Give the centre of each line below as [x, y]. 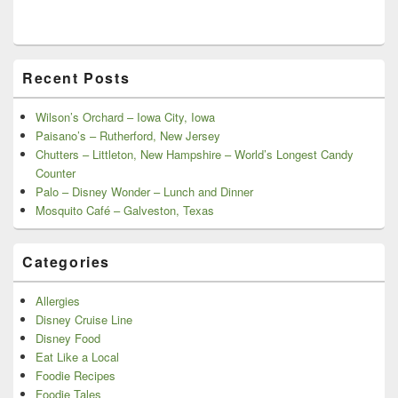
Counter [56, 173]
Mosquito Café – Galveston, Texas [125, 211]
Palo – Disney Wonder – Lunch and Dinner [144, 192]
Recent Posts [76, 78]
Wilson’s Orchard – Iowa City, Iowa [125, 117]
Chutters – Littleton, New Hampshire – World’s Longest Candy [195, 155]
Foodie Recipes [76, 376]
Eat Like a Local [77, 357]
